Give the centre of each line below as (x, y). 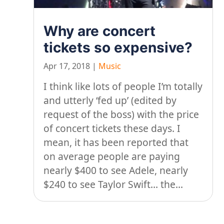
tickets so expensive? (118, 47)
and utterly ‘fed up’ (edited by (110, 100)
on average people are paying (112, 156)
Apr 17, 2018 (67, 66)
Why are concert (100, 31)
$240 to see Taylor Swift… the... (113, 184)
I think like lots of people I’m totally (123, 86)
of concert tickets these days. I (112, 128)
